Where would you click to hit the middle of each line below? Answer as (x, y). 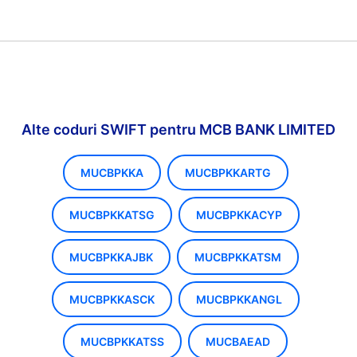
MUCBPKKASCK (112, 299)
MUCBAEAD (238, 341)
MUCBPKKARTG (228, 173)
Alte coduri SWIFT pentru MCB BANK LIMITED (178, 129)
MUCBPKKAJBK (111, 257)
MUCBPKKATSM (238, 257)
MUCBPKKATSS (122, 341)
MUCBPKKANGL (239, 299)
